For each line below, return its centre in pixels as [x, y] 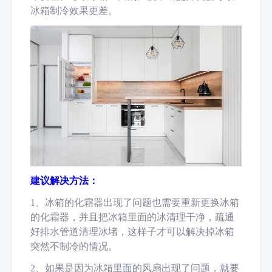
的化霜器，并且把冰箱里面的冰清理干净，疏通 [132, 217]
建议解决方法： [64, 181]
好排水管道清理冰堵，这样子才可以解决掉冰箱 [132, 232]
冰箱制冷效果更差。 [74, 11]
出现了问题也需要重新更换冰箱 [171, 202]
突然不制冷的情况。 [74, 246]
